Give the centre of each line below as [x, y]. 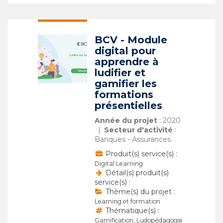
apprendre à [126, 62]
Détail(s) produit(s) [136, 173]
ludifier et [120, 73]
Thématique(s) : [131, 211]
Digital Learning [118, 164]
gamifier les [125, 84]
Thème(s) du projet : [139, 192]
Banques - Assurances [132, 140]
